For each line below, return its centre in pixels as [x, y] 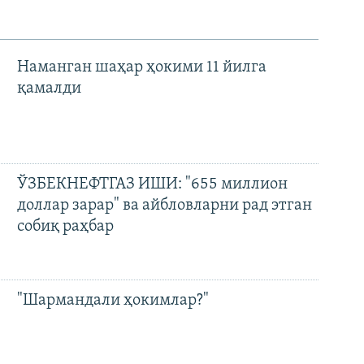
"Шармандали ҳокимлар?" [113, 301]
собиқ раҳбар [65, 226]
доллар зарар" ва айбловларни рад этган [164, 205]
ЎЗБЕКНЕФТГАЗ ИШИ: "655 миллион [152, 184]
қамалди [49, 88]
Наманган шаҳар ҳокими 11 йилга [141, 67]
